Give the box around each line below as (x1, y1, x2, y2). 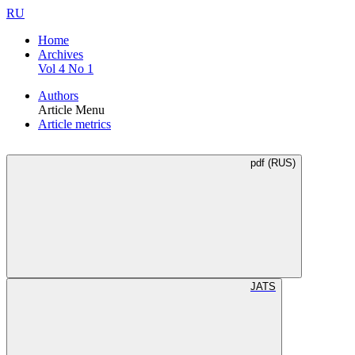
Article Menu (38, 103, 105, 116)
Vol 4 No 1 (38, 62, 94, 75)
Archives (38, 48, 83, 61)
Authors (38, 89, 78, 102)
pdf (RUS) (250, 157, 296, 170)
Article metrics (38, 117, 111, 131)
